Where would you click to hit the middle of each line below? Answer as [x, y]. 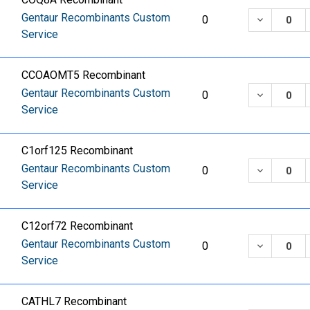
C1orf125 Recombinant [77, 150]
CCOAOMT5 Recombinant [84, 75]
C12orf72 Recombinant [77, 226]
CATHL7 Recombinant [74, 301]
